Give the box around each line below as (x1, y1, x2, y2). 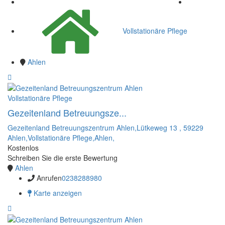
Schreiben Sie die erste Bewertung (8, 153, 118, 163)
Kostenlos (8, 143, 39, 153)
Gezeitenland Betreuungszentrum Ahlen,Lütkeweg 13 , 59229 (8, 123, 203, 133)
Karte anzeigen (32, 188, 82, 198)
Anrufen (37, 173, 62, 183)
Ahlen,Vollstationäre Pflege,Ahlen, (8, 133, 115, 143)
